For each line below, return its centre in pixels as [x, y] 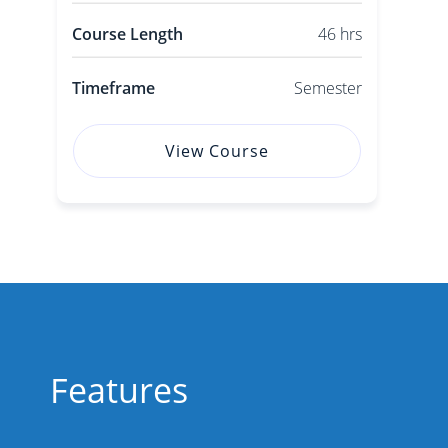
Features [119, 390]
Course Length [127, 33]
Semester [327, 88]
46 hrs [339, 33]
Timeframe [113, 88]
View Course [216, 151]
